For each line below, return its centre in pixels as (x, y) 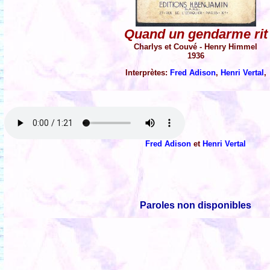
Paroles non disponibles (196, 205)
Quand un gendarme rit (196, 34)
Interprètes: (148, 72)
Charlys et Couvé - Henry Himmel (196, 46)
